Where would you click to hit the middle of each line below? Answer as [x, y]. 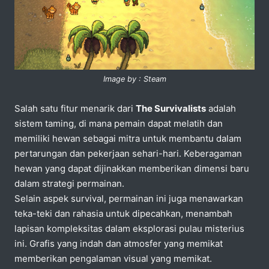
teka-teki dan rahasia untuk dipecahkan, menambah [123, 213]
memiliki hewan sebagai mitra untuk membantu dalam [128, 138]
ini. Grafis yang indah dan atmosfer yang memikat [119, 243]
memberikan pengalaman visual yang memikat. [113, 258]
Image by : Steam [134, 79]
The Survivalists [171, 108]
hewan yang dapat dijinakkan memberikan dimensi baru [132, 168]
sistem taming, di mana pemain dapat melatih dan [119, 123]
